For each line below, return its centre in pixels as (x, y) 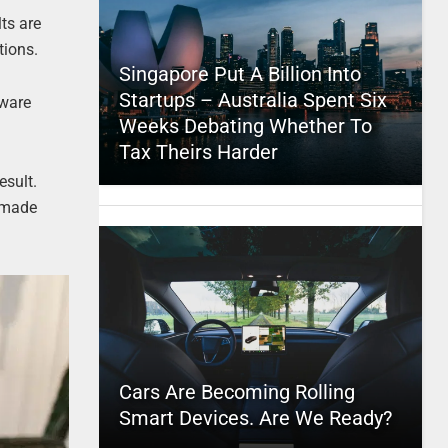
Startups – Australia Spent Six (252, 100)
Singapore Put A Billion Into (239, 74)
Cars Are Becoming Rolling (236, 392)
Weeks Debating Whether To (245, 126)
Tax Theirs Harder (198, 152)
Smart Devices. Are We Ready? (255, 418)
